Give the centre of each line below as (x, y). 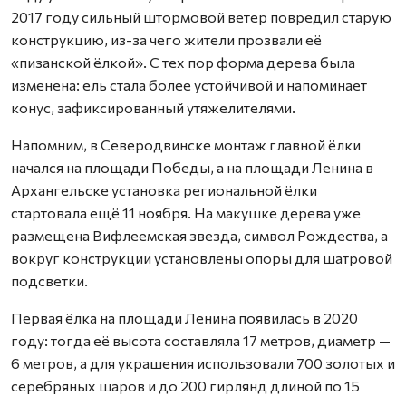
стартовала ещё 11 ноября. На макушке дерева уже (186, 213)
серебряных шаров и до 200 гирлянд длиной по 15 (185, 386)
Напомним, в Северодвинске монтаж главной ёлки (186, 145)
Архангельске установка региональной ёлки (164, 190)
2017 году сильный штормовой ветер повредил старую (201, 17)
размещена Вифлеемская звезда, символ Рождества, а (199, 235)
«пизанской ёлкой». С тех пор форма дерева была (183, 62)
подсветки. (49, 280)
